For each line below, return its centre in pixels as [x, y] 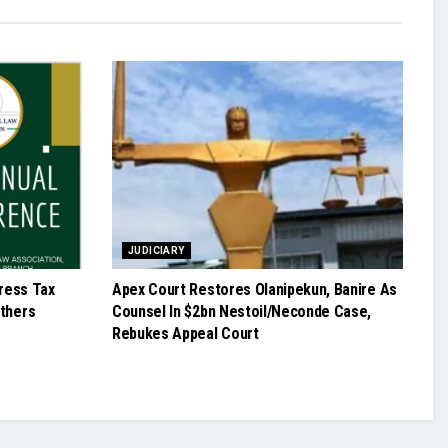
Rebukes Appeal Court [185, 333]
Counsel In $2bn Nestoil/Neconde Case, [242, 311]
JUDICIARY [156, 250]
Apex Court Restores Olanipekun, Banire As [254, 289]
